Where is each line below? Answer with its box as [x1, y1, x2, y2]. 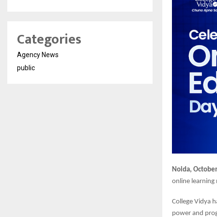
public [17, 64, 35, 72]
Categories [17, 28, 81, 51]
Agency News [17, 51, 59, 59]
